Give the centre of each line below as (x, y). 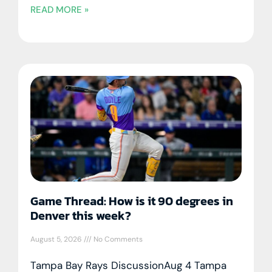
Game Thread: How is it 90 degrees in (132, 201)
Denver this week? (81, 215)
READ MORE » (59, 9)
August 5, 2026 (57, 239)
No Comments (117, 239)
